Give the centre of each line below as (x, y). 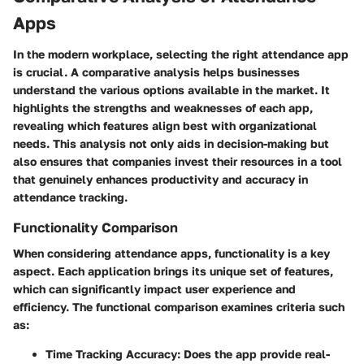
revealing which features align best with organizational (165, 125)
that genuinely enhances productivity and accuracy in (160, 179)
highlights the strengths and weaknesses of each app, (163, 107)
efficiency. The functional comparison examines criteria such (179, 306)
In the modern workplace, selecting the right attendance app (181, 54)
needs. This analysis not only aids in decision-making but (171, 143)
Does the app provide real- (255, 353)
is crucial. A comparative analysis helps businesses (156, 71)
